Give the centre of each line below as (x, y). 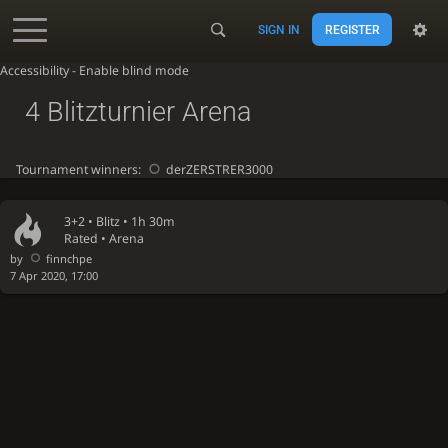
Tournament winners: (79, 169)
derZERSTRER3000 (219, 169)
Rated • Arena (104, 239)
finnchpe (68, 259)
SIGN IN (279, 29)
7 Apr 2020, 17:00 (54, 276)
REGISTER (352, 29)
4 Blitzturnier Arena (137, 111)
